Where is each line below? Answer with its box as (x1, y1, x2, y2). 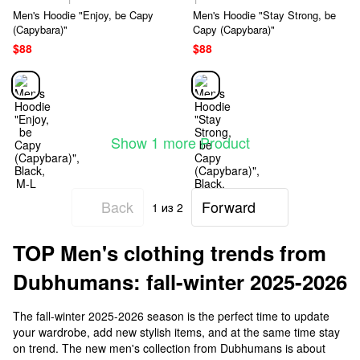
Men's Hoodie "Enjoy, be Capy (13, 6, 153, 22)
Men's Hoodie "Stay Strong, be (193, 6, 336, 22)
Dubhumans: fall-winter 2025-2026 (13, 266, 347, 297)
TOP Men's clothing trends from (13, 237, 326, 268)
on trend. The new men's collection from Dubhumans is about (13, 339, 325, 356)
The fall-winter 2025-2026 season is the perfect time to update (13, 307, 329, 324)
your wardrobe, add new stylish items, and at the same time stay (13, 323, 340, 340)
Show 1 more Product (110, 132, 250, 153)
